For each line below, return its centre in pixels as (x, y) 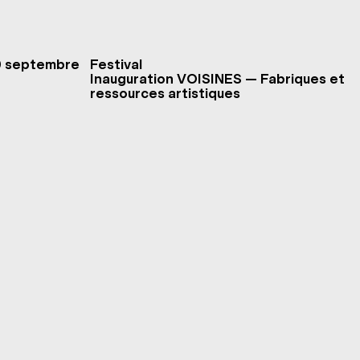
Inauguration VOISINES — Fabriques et (217, 79)
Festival (116, 64)
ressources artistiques (165, 93)
